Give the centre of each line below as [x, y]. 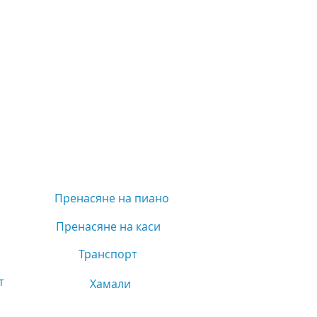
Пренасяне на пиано [112, 198]
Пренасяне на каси [108, 226]
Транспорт [108, 254]
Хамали [110, 284]
